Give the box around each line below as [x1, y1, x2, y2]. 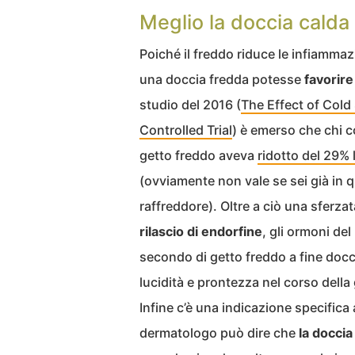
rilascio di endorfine [139, 223, 262, 239]
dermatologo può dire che [139, 324, 299, 341]
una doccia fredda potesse [139, 71, 304, 87]
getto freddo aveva [139, 147, 258, 163]
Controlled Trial [139, 121, 232, 138]
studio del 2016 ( [139, 96, 241, 113]
